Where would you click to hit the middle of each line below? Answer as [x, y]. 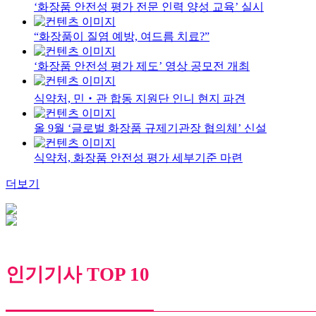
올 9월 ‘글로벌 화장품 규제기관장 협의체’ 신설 [150, 128]
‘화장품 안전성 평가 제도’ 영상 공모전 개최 [142, 66]
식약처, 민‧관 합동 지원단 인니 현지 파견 [140, 98]
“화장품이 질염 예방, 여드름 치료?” [122, 36]
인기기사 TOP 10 [78, 275]
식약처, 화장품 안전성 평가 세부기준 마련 [138, 157]
